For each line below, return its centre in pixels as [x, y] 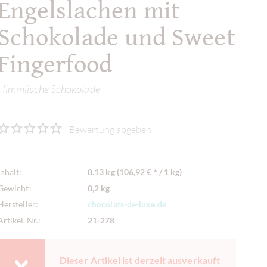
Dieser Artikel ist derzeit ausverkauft [140, 260]
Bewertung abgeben [110, 129]
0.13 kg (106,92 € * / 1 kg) [135, 172]
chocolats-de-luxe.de [127, 204]
